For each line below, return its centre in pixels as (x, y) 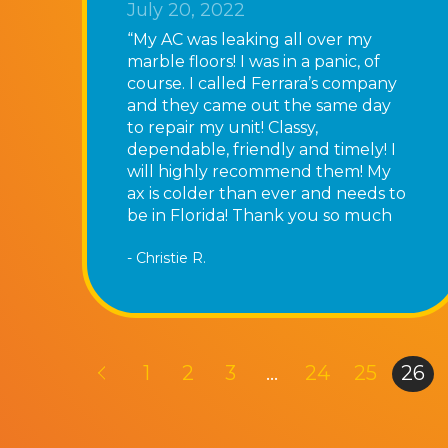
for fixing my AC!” (194, 237)
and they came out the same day (259, 105)
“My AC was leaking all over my (249, 39)
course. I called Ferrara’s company (262, 83)
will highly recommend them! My (259, 171)
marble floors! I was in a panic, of (253, 61)
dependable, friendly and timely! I (261, 149)
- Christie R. (166, 257)
